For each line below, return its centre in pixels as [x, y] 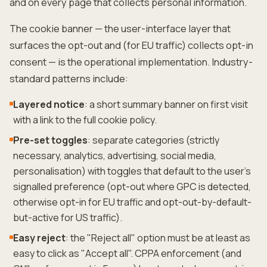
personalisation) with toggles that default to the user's [132, 171]
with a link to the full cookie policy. [85, 120]
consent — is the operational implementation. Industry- [131, 62]
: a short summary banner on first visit [166, 104]
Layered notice [49, 104]
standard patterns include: [69, 79]
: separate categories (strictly [153, 140]
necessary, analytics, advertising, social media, [115, 156]
